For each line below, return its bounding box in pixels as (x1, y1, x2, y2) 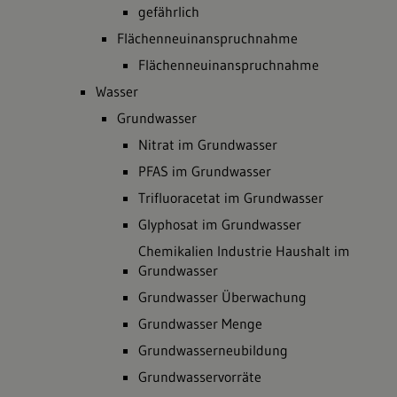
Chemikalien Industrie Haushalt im (138, 242, 350, 260)
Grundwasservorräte (138, 368, 261, 385)
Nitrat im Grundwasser (138, 136, 277, 153)
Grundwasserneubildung (138, 341, 288, 359)
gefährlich (138, 3, 199, 20)
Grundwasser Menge (138, 315, 262, 332)
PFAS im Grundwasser (138, 162, 271, 180)
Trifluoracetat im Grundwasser (138, 189, 323, 206)
